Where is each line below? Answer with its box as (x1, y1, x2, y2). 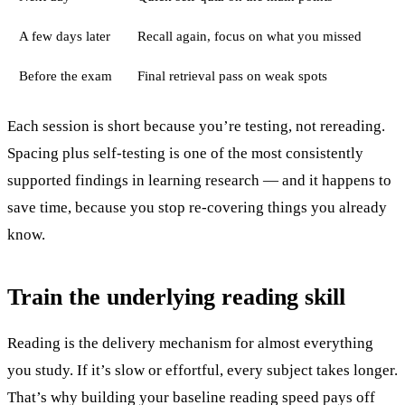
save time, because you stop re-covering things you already (7, 198, 387, 216)
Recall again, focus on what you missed (137, 28, 362, 44)
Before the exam (18, 68, 112, 84)
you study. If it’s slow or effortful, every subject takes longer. (7, 362, 398, 380)
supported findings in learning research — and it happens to (7, 171, 391, 189)
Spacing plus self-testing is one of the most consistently (7, 144, 363, 162)
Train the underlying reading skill (7, 284, 345, 311)
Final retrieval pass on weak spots (137, 68, 327, 84)
